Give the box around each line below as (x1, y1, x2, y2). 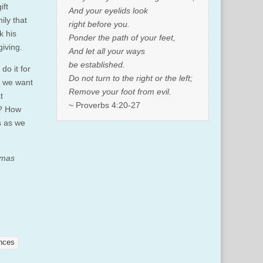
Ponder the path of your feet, (69, 32, 176, 42)
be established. (69, 59, 125, 69)
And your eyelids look (69, 5, 148, 15)
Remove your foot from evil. (69, 86, 171, 96)
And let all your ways (69, 46, 145, 56)
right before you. (69, 19, 130, 29)
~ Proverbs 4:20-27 (69, 100, 140, 110)
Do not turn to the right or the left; (69, 73, 193, 83)
